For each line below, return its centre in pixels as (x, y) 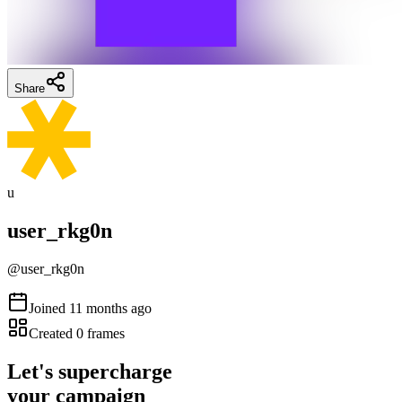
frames (104, 333)
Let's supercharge (90, 371)
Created (52, 333)
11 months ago (110, 308)
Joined (49, 308)
